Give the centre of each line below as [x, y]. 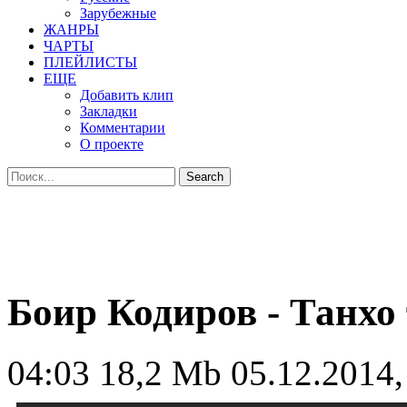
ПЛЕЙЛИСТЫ [90, 62]
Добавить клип [127, 95]
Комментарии [123, 128]
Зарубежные [118, 13]
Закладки [109, 111]
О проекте [112, 144]
